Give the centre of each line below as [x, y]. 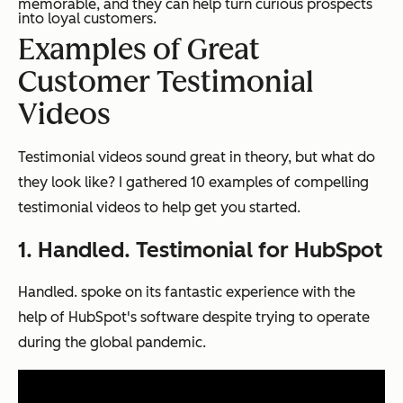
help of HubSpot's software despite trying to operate [194, 318]
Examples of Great [139, 50]
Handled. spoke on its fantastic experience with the [187, 292]
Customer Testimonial [166, 82]
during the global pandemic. [112, 343]
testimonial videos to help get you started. [159, 208]
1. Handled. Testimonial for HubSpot [200, 250]
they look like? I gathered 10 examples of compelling [193, 183]
